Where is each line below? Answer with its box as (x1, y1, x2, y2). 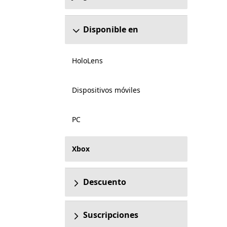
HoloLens (71, 56, 103, 65)
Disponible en (83, 24, 138, 35)
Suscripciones (83, 209, 138, 220)
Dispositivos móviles (71, 85, 140, 95)
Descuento (83, 176, 126, 187)
